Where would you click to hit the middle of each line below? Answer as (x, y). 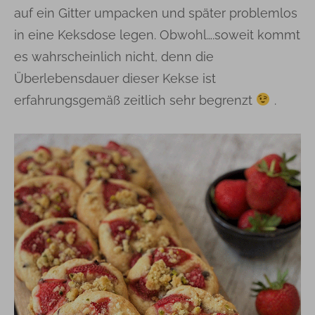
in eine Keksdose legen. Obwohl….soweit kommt (157, 34)
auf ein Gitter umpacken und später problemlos (156, 13)
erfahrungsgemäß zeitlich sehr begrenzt (135, 100)
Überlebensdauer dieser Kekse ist (115, 78)
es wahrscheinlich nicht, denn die (114, 56)
